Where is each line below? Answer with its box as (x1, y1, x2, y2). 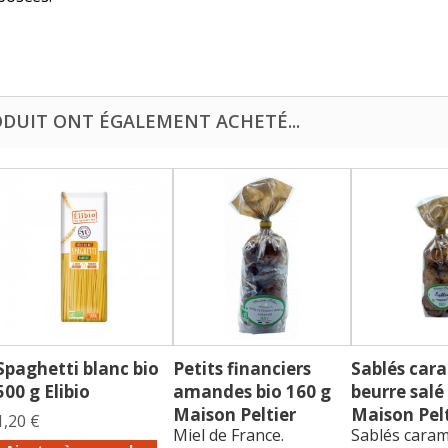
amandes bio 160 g (173, 380, 331, 404)
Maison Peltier (173, 403, 296, 427)
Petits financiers (173, 357, 311, 381)
